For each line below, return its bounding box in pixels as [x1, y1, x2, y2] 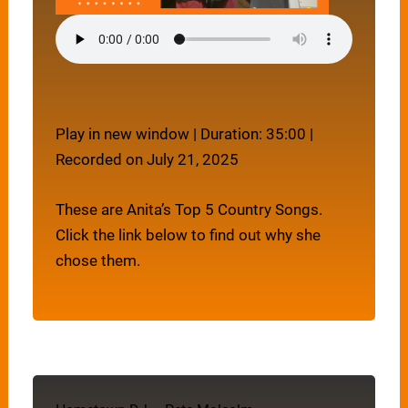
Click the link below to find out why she [56, 225, 321, 244]
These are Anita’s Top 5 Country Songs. [56, 199, 323, 219]
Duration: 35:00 [200, 124, 307, 143]
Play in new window [56, 124, 190, 143]
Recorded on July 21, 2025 [56, 149, 240, 168]
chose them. [56, 250, 141, 270]
